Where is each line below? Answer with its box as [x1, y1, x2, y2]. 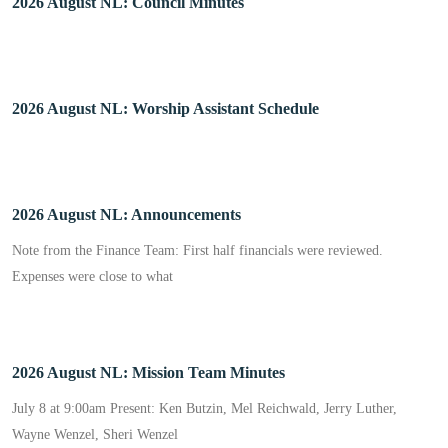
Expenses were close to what [12, 268, 173, 284]
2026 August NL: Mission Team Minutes [12, 363, 285, 381]
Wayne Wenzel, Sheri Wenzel [12, 426, 178, 442]
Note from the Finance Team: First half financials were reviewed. [12, 242, 383, 258]
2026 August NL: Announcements [12, 205, 241, 223]
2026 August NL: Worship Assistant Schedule [12, 99, 319, 117]
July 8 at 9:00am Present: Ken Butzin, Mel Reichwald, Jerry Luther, [12, 400, 397, 416]
